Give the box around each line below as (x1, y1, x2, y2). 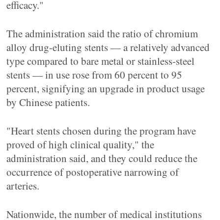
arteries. (6, 179, 40, 192)
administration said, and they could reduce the (6, 151, 198, 165)
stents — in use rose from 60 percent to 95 (6, 68, 183, 82)
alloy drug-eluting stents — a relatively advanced (6, 40, 210, 54)
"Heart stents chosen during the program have (6, 124, 196, 137)
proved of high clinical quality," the (6, 137, 155, 151)
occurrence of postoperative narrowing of (6, 165, 179, 179)
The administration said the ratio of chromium (6, 27, 198, 40)
